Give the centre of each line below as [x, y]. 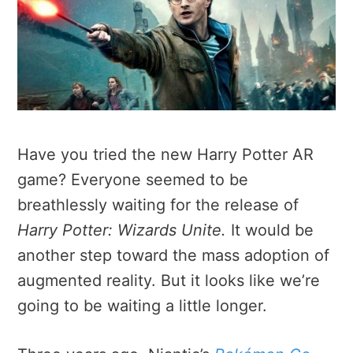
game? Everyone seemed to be [133, 179]
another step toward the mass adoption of [173, 255]
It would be [270, 230]
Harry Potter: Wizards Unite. [122, 230]
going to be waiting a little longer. [142, 305]
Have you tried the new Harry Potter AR [165, 154]
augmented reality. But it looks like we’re [169, 280]
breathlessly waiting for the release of [158, 204]
